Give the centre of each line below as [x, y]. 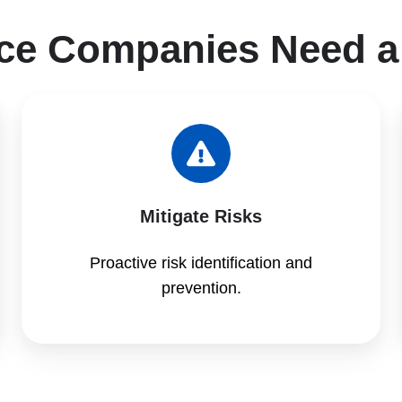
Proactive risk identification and [201, 262]
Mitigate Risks [201, 216]
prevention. [201, 288]
